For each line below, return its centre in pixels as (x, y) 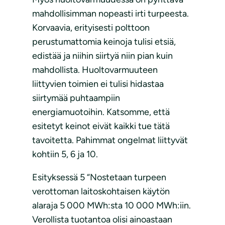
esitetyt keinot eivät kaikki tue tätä (101, 126)
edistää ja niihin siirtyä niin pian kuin (102, 56)
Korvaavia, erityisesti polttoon (91, 28)
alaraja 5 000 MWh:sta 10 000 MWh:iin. (111, 206)
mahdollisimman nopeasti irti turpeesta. (110, 14)
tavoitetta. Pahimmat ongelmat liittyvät (110, 140)
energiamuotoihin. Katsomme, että (101, 112)
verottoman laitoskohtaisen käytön (101, 192)
